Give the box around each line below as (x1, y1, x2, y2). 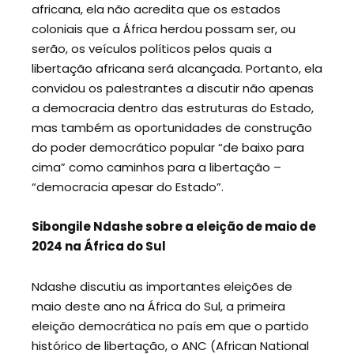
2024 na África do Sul (32, 238, 166, 255)
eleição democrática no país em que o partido (32, 317, 309, 334)
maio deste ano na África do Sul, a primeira (32, 297, 285, 314)
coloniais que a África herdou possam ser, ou (32, 20, 296, 37)
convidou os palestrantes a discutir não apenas (32, 79, 314, 96)
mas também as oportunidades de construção (32, 119, 312, 136)
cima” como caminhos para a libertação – (32, 158, 281, 175)
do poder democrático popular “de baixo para (32, 138, 304, 156)
